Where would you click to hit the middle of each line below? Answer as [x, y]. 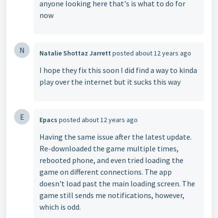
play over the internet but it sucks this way [110, 82]
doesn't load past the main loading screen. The [117, 183]
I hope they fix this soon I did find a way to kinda [118, 70]
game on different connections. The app [106, 172]
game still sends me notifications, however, [112, 195]
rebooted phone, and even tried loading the [111, 160]
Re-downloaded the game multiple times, [109, 148]
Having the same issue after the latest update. [116, 137]
